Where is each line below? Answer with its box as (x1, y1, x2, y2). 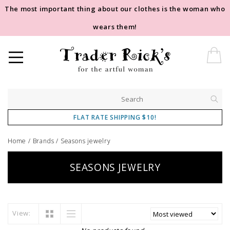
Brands (32, 137, 54, 145)
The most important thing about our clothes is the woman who (5, 4, 225, 13)
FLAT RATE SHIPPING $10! (73, 113, 157, 122)
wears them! (93, 22, 137, 31)
